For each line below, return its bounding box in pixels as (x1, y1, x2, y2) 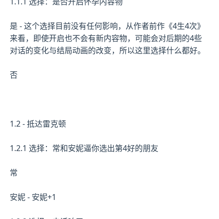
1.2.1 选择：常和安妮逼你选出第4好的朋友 (10, 142, 158, 153)
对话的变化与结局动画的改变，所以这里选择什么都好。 (10, 44, 205, 56)
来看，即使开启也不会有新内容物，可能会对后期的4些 (10, 32, 202, 44)
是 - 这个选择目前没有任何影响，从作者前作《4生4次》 (10, 20, 205, 31)
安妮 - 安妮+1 (10, 191, 56, 202)
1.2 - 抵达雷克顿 (10, 118, 66, 129)
